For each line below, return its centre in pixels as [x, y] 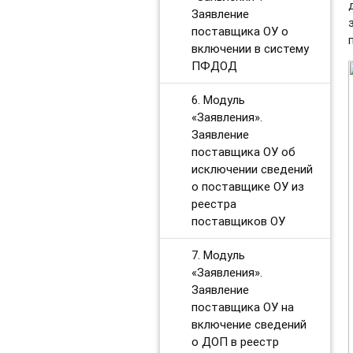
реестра [214, 203]
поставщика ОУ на [242, 307]
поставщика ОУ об [243, 151]
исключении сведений [252, 169]
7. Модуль [218, 255]
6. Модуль [218, 99]
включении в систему [250, 48]
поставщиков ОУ [238, 221]
